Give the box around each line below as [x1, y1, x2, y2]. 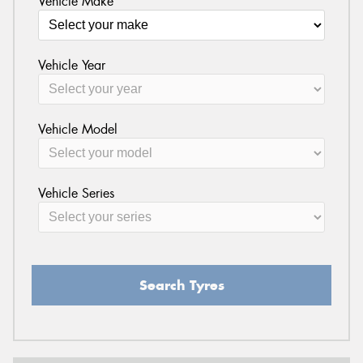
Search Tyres [139, 275, 224, 294]
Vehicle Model [37, 120, 117, 138]
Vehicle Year [37, 56, 105, 74]
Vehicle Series [37, 184, 114, 202]
